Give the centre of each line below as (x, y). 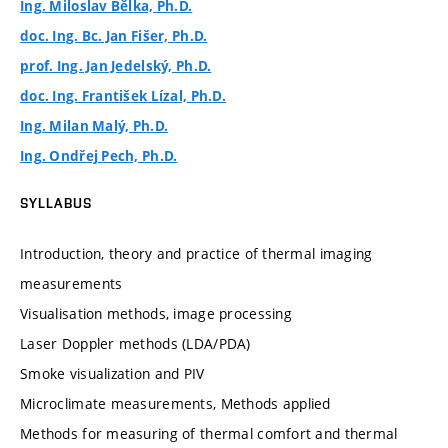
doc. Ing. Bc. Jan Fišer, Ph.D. (114, 36)
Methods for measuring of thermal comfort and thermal (209, 433)
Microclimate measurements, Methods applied (175, 403)
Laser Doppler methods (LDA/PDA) (135, 343)
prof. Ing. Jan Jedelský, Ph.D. (116, 66)
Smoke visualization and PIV (112, 373)
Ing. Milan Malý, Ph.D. (94, 126)
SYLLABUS (56, 203)
